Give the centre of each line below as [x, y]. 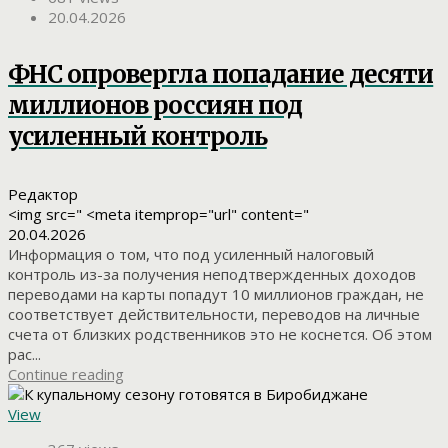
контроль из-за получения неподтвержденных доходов [212, 274]
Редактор [43, 194]
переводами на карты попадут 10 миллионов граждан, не [216, 294]
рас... [24, 354]
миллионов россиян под [155, 106]
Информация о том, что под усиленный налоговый [191, 254]
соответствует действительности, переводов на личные [214, 314]
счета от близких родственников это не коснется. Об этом [220, 334]
